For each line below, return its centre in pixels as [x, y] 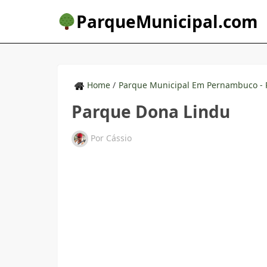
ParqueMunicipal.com [167, 21]
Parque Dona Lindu [151, 111]
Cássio [119, 138]
